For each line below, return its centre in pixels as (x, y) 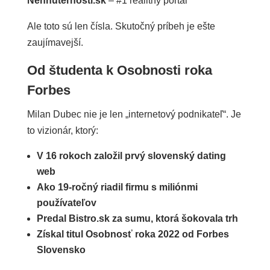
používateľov (66, 202)
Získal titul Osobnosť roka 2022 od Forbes (133, 234)
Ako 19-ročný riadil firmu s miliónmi (117, 187)
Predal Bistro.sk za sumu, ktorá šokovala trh (137, 218)
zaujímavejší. (55, 42)
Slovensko (61, 250)
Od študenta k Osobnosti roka (119, 70)
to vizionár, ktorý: (62, 130)
